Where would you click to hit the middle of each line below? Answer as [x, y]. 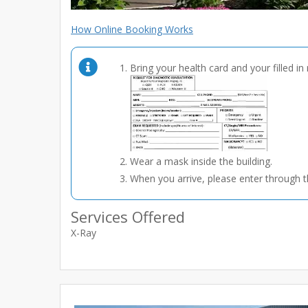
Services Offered [128, 217]
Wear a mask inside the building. [201, 162]
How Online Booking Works [132, 29]
